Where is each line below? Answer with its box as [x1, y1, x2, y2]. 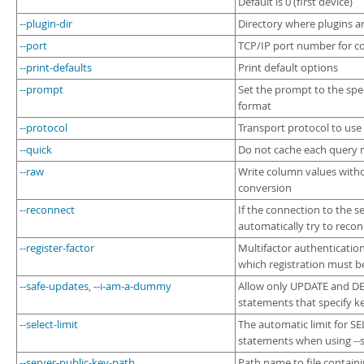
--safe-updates [19, 279, 89, 293]
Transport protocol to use [238, 121, 362, 135]
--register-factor [19, 241, 94, 255]
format [238, 99, 271, 113]
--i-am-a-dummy [93, 279, 171, 293]
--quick [19, 143, 52, 157]
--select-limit [19, 318, 78, 331]
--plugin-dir [19, 17, 72, 31]
